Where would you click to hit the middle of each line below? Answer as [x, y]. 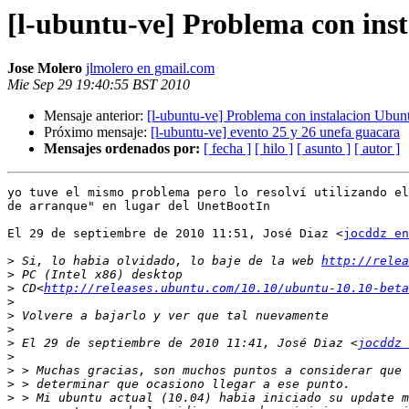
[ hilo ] [274, 149]
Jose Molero [45, 68]
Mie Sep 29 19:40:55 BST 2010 [99, 85]
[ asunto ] [324, 149]
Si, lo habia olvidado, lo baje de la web [168, 261]
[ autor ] [377, 149]
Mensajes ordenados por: [122, 149]
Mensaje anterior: [95, 116]
